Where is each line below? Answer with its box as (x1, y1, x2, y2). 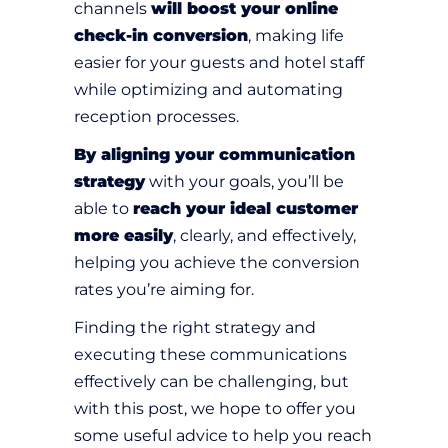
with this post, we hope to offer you (74, 399, 356, 419)
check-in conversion (74, 26, 248, 46)
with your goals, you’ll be (145, 172, 344, 192)
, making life (248, 26, 344, 46)
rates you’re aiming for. (74, 280, 254, 300)
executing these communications (74, 345, 347, 365)
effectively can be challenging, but (74, 372, 349, 392)
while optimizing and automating (74, 80, 343, 100)
